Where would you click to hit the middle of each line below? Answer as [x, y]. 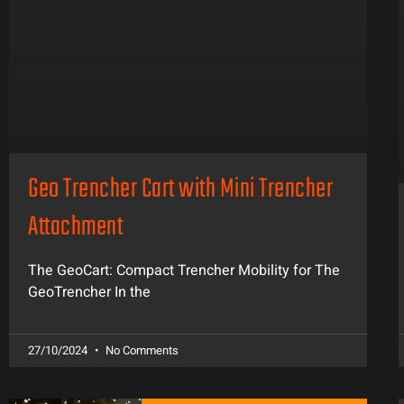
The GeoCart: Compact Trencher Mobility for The [184, 271]
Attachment [75, 228]
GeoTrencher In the [89, 293]
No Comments [141, 351]
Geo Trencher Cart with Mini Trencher [180, 190]
